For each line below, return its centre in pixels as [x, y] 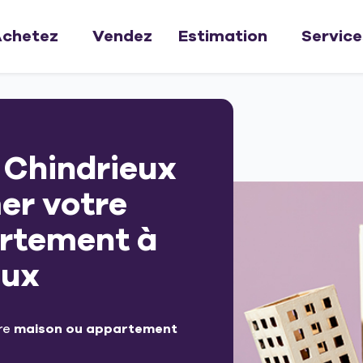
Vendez [122, 36]
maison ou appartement [95, 329]
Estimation [222, 36]
